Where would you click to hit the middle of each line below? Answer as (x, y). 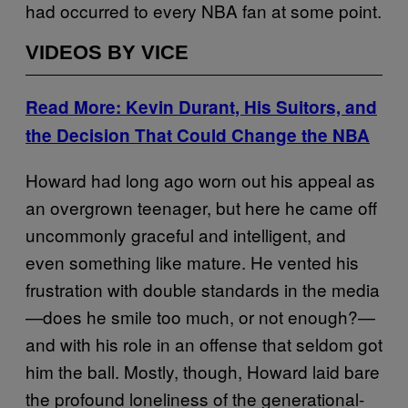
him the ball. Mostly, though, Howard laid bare (203, 371)
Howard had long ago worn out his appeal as (200, 179)
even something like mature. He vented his (192, 261)
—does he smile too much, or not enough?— (200, 316)
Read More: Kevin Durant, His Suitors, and (201, 107)
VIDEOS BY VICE (107, 52)
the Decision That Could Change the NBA (198, 135)
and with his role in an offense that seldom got (204, 343)
